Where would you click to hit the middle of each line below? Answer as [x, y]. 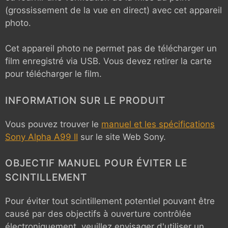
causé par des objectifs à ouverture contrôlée [98, 214]
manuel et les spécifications [158, 124]
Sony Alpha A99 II [41, 137]
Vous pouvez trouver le [53, 124]
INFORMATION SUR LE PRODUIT [85, 100]
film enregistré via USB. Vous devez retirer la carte [108, 61]
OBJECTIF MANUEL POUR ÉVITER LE [96, 163]
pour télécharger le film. [53, 74]
